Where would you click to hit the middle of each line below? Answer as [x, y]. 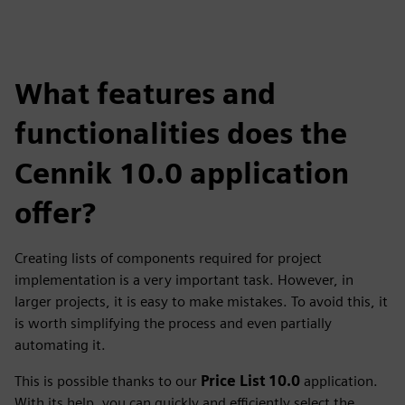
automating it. [60, 344]
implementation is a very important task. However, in [184, 279]
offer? [55, 212]
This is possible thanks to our [108, 381]
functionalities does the [181, 133]
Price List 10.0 [250, 381]
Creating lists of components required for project [168, 258]
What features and [145, 93]
